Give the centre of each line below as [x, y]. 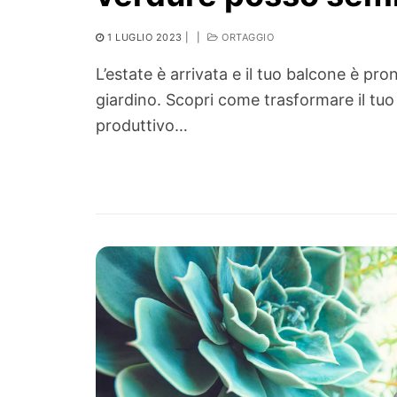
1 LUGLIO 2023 [145, 38]
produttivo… [142, 126]
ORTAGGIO [246, 38]
